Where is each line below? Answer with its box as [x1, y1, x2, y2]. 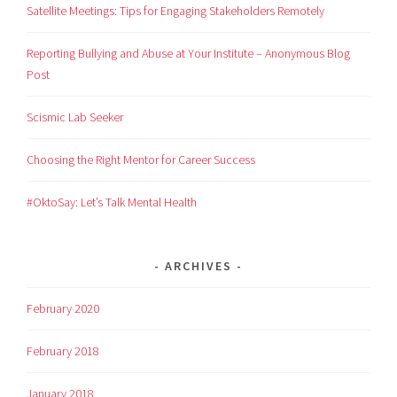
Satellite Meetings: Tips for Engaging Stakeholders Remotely [27, 3, 325, 19]
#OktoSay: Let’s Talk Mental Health [27, 194, 198, 211]
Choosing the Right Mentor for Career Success [27, 152, 256, 168]
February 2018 [27, 343, 100, 360]
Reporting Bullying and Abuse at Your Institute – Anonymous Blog [27, 45, 351, 62]
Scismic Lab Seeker [27, 109, 124, 126]
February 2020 [27, 300, 100, 317]
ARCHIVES [165, 258, 232, 275]
